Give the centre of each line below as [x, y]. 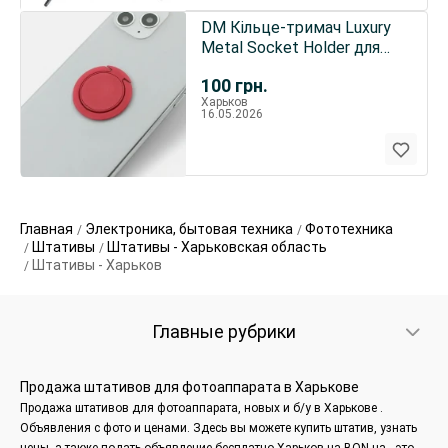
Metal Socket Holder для [290, 47]
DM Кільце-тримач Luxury [295, 27]
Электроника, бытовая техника [189, 229]
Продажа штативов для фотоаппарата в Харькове [189, 387]
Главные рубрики [224, 331]
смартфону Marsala [271, 67]
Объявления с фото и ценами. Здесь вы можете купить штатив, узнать [218, 428]
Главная [46, 229]
